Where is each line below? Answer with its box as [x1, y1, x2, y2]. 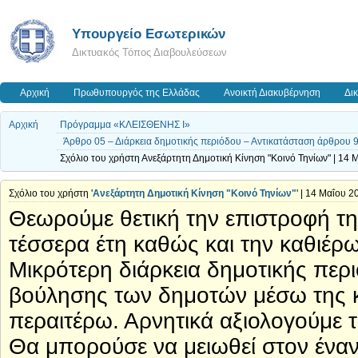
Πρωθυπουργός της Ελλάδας [74, 88, 200, 97]
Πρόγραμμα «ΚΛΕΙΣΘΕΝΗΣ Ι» [60, 120, 190, 129]
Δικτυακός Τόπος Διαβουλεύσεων [72, 46, 227, 58]
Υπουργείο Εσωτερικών [72, 26, 225, 42]
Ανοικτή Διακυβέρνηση [224, 88, 320, 97]
